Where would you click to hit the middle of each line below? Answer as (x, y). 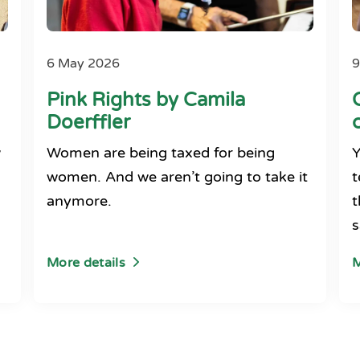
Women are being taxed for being (161, 153)
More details (86, 263)
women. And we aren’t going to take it (177, 177)
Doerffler (88, 123)
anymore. (79, 201)
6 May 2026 (83, 64)
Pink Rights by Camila (146, 100)
